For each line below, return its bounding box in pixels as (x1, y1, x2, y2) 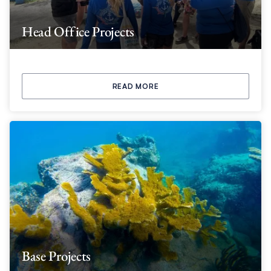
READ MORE (112, 81, 159, 91)
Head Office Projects (21, 22, 134, 41)
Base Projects (21, 247, 91, 266)
